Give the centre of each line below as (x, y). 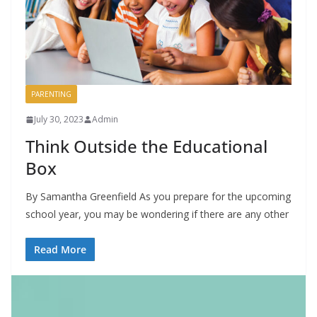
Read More (60, 250)
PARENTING (51, 94)
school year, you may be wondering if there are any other (157, 214)
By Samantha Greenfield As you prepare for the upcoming (158, 197)
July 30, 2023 (59, 120)
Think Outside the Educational (146, 146)
